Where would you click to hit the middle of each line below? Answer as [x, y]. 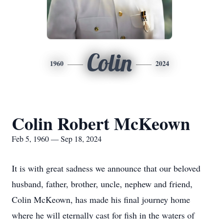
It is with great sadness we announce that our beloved [106, 168]
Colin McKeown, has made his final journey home [101, 199]
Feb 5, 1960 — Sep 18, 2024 [57, 139]
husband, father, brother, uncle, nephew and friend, [102, 184]
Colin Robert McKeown [101, 123]
